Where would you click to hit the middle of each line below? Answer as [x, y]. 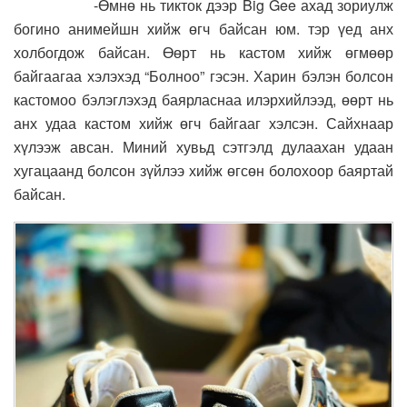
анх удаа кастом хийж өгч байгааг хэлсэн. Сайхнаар [203, 124]
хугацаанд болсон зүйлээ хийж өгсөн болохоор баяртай [203, 171]
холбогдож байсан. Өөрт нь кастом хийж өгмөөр [203, 53]
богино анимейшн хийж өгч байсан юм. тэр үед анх [203, 29]
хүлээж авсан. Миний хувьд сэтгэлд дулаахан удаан [203, 147]
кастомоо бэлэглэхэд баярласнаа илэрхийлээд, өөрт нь [203, 100]
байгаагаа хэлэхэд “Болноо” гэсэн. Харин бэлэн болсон [203, 76]
